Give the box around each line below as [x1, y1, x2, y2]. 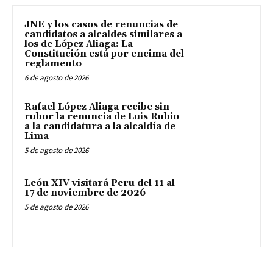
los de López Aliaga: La [24, 38, 133, 50]
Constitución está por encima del [24, 48, 184, 60]
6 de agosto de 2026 [24, 72, 88, 83]
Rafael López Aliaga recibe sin [24, 101, 169, 113]
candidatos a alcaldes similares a [24, 28, 182, 40]
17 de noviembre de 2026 [24, 187, 151, 199]
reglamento [24, 57, 82, 69]
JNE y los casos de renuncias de [24, 18, 178, 30]
